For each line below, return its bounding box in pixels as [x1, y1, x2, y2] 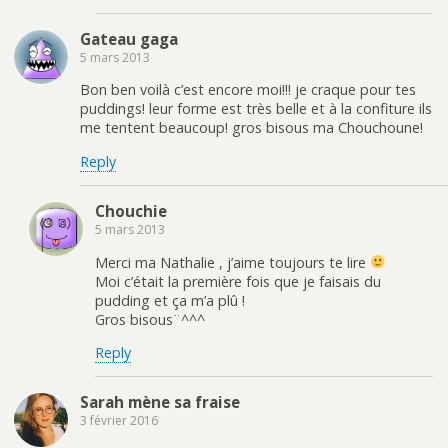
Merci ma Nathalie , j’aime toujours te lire [95, 252, 370, 272]
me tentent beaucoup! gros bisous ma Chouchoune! [80, 118, 423, 138]
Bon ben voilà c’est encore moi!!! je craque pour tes [80, 80, 416, 100]
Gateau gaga [80, 28, 178, 49]
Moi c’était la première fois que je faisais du [95, 271, 381, 291]
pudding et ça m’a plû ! [95, 290, 245, 310]
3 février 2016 [80, 412, 158, 430]
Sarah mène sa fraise [80, 392, 240, 413]
